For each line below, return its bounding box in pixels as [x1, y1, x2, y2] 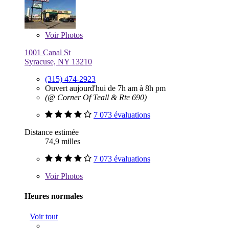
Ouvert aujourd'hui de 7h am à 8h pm [45, 83, 166, 93]
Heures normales [25, 192, 83, 201]
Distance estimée [25, 127, 79, 136]
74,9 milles [45, 136, 80, 146]
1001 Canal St [25, 48, 71, 57]
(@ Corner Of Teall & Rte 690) [45, 93, 147, 102]
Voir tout [30, 212, 58, 221]
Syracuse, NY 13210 [25, 57, 92, 66]
